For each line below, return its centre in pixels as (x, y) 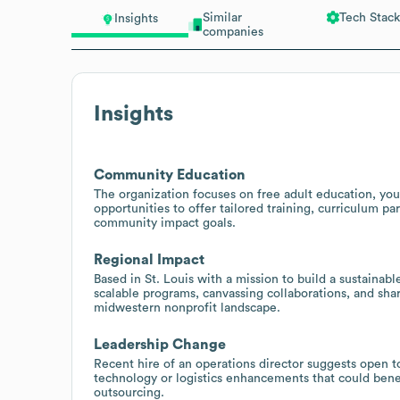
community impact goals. (165, 223)
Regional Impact (149, 259)
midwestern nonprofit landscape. (187, 308)
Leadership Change (160, 344)
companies (233, 32)
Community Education (170, 175)
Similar (222, 17)
